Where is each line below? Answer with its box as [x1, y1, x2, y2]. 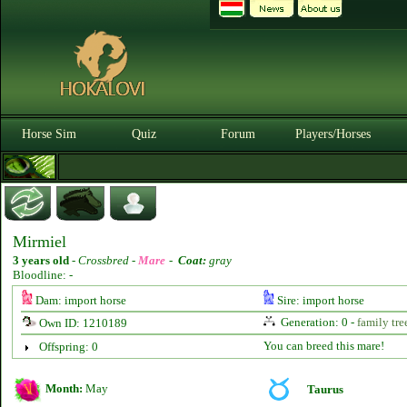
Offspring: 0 [38, 340, 98, 353]
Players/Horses [294, 127, 371, 141]
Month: [45, 382, 83, 395]
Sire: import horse [273, 293, 364, 307]
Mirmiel [13, 233, 66, 251]
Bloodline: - [13, 268, 73, 282]
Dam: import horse [32, 293, 126, 307]
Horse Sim [22, 127, 76, 141]
